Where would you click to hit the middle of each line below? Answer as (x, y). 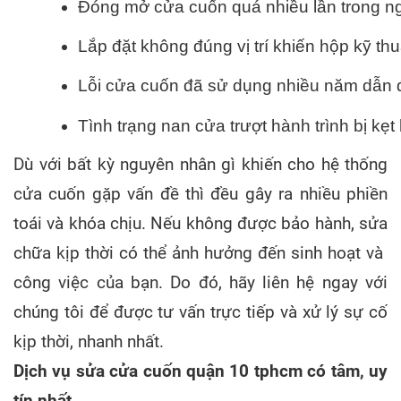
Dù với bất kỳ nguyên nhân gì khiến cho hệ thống (200, 164)
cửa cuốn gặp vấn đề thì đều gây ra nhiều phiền (200, 194)
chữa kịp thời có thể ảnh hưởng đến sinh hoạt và (200, 253)
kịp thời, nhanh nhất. (89, 341)
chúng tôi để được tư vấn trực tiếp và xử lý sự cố (200, 312)
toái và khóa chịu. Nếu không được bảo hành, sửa (200, 223)
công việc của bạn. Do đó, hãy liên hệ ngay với (200, 282)
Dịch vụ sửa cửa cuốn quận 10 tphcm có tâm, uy (200, 371)
